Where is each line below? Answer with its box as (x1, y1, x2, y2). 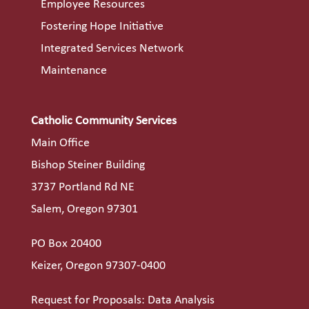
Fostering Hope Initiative (40, 19, 163, 33)
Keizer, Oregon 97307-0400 (30, 259, 166, 273)
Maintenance (40, 63, 107, 77)
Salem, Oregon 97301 (30, 203, 138, 217)
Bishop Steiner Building (30, 159, 145, 172)
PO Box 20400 (30, 237, 101, 251)
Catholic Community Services (30, 114, 177, 128)
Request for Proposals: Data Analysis (30, 294, 215, 308)
